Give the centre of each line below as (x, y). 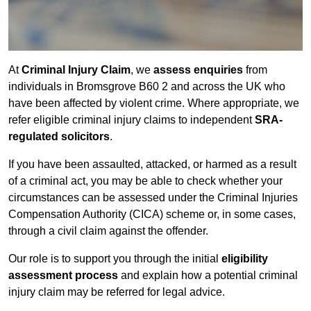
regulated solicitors (59, 137)
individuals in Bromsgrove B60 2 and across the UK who (147, 87)
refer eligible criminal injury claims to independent (130, 120)
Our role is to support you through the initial (115, 259)
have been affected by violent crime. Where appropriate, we (154, 103)
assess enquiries (200, 70)
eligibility (245, 259)
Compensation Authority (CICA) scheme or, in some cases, (152, 215)
